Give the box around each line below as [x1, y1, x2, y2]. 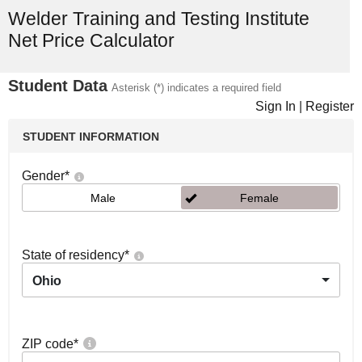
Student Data [8, 77, 107, 95]
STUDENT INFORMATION [23, 130, 159, 143]
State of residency [22, 248, 124, 262]
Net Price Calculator [8, 30, 175, 51]
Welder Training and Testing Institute [8, 8, 309, 29]
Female [240, 192, 279, 204]
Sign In [255, 99, 296, 113]
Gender [22, 169, 65, 183]
